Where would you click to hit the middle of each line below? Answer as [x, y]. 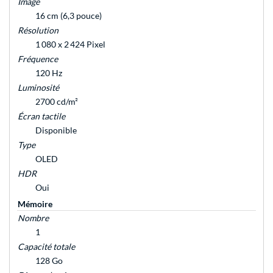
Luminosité [38, 88]
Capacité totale [46, 247]
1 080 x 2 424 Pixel [70, 44]
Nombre [33, 218]
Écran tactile [41, 116]
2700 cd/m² [57, 102]
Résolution [38, 30]
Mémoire [35, 204]
